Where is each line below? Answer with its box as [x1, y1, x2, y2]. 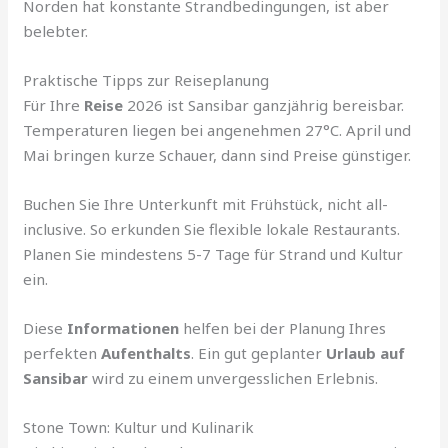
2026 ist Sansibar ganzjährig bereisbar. [123, 95, 405, 116]
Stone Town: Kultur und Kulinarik [23, 417, 255, 438]
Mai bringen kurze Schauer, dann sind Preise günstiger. [23, 145, 412, 166]
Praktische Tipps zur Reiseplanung [23, 70, 270, 91]
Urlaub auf [326, 343, 406, 364]
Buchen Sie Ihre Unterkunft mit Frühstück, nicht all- [23, 194, 389, 215]
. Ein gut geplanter [191, 343, 327, 364]
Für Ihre [23, 95, 85, 116]
